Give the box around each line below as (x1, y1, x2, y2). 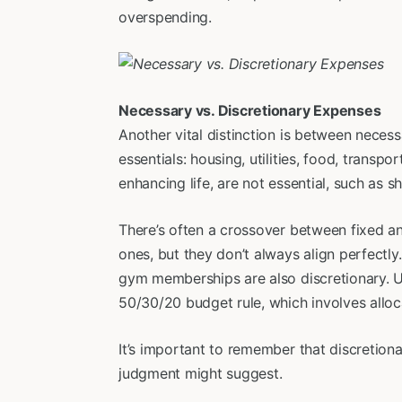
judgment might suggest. (118, 364, 283, 382)
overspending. (118, 8, 212, 26)
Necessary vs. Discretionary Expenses (118, 101, 381, 119)
